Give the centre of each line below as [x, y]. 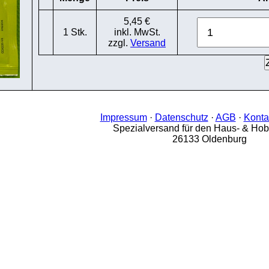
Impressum [123, 117]
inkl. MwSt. [137, 32]
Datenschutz [181, 117]
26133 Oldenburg [210, 139]
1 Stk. [75, 32]
